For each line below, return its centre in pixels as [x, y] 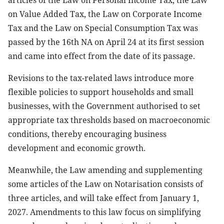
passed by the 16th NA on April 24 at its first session [106, 42]
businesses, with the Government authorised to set [104, 106]
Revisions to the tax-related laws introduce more [101, 78]
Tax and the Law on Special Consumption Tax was [103, 28]
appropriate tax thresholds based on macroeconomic [109, 120]
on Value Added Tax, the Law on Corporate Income [105, 14]
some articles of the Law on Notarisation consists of [105, 184]
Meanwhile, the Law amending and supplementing [105, 170]
